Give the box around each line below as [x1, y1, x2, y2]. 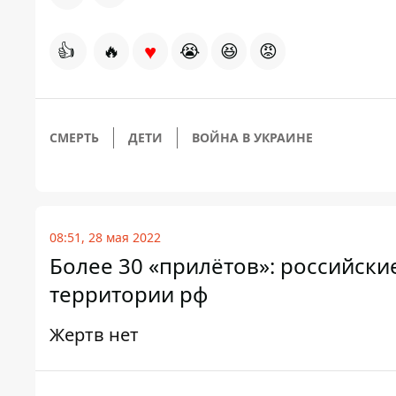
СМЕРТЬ [49, 129, 99, 147]
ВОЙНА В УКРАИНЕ [192, 129, 313, 147]
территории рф [49, 279, 208, 309]
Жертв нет [49, 323, 139, 347]
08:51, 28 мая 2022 [49, 229, 161, 247]
